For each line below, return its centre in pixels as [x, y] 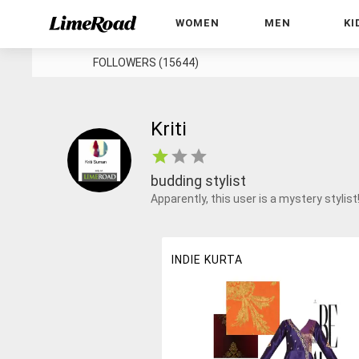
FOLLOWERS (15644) [146, 63]
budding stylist [198, 180]
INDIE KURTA [207, 260]
